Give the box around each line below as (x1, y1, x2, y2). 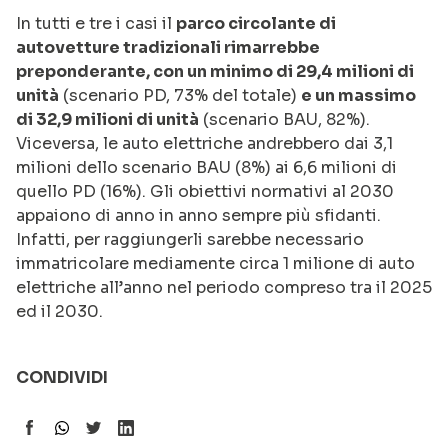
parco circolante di (176, 13, 336, 35)
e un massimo (301, 85, 416, 107)
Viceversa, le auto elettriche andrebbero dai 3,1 (16, 133, 393, 155)
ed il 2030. (16, 301, 103, 323)
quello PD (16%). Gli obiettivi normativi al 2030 (16, 181, 394, 203)
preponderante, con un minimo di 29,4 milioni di (16, 61, 414, 83)
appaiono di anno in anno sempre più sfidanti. (16, 205, 381, 227)
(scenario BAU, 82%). (199, 109, 370, 131)
